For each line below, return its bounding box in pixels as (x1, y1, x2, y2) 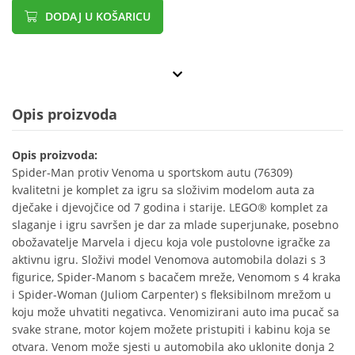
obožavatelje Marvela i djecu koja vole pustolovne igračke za (12, 235, 330, 250)
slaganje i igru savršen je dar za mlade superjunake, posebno (12, 217, 338, 233)
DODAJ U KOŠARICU (42, 9, 151, 25)
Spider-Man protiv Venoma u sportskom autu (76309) (12, 165, 292, 181)
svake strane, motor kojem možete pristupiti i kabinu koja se (12, 322, 330, 338)
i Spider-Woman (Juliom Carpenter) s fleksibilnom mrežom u (12, 287, 331, 303)
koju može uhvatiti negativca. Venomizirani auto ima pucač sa (12, 304, 339, 320)
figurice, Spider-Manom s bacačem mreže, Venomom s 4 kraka (12, 269, 341, 285)
